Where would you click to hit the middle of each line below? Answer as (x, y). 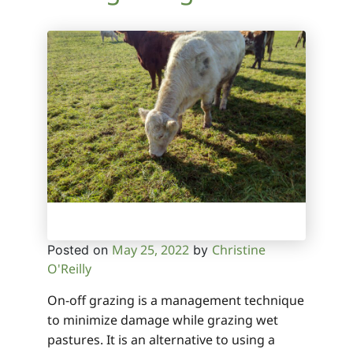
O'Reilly (69, 269)
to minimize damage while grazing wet (163, 320)
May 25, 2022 (150, 250)
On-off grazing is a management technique (176, 301)
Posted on (80, 250)
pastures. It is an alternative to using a (161, 340)
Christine (239, 250)
